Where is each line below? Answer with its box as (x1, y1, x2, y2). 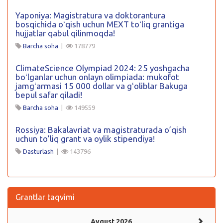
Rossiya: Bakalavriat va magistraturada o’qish (15, 125, 187, 134)
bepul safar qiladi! (15, 90, 82, 100)
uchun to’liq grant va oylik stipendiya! (15, 134, 155, 143)
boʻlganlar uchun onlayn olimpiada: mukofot (15, 72, 179, 82)
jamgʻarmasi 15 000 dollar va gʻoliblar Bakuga (15, 81, 188, 91)
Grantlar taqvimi (15, 193, 75, 202)
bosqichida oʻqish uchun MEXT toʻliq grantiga (15, 19, 184, 29)
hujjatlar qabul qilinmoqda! (15, 28, 115, 38)
